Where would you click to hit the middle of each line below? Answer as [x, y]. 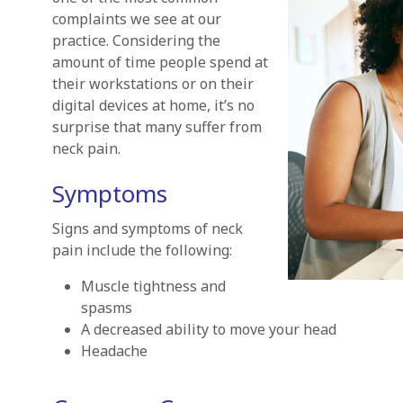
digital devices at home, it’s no [153, 105]
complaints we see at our [136, 19]
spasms [106, 308]
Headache [114, 351]
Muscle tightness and [153, 286]
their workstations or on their [152, 84]
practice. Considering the [136, 40]
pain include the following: [142, 250]
